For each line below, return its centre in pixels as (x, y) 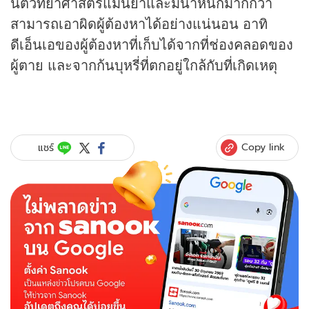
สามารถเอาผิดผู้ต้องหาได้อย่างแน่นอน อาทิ (139, 23)
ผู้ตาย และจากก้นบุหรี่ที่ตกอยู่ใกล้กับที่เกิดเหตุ (144, 65)
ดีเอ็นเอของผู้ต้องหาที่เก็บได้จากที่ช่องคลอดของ (152, 44)
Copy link (263, 147)
